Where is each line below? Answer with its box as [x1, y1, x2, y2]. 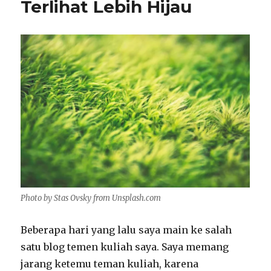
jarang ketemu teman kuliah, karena [21, 258, 199, 270]
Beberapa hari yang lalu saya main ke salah [21, 224, 232, 236]
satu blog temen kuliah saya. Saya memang [21, 241, 229, 253]
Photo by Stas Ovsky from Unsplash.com [21, 193, 162, 203]
